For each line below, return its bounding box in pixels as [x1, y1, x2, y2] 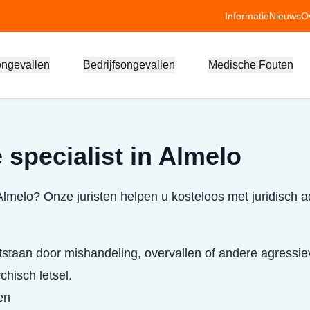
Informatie [225, 10, 269, 21]
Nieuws [269, 10, 301, 21]
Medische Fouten [208, 59, 293, 71]
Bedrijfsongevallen [82, 59, 175, 71]
